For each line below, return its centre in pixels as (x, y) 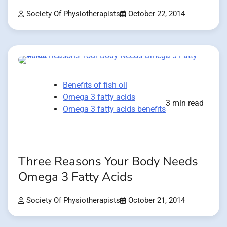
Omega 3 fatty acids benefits (114, 109)
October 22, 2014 (157, 14)
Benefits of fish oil (95, 85)
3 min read (185, 103)
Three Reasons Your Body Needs (108, 162)
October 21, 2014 (157, 200)
